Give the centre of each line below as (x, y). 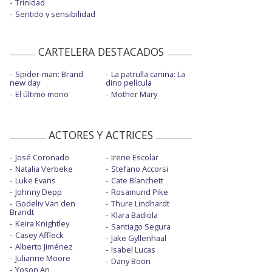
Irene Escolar (134, 158)
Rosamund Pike (139, 192)
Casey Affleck (39, 235)
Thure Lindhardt (140, 204)
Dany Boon (131, 261)
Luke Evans (36, 181)
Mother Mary (134, 94)
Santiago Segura (141, 227)
